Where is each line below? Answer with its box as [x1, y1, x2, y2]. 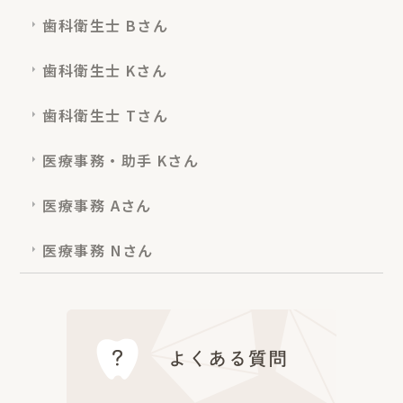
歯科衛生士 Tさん [42, 104, 169, 127]
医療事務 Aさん [42, 194, 152, 217]
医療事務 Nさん [42, 239, 154, 262]
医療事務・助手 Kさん [42, 149, 200, 172]
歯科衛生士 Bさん [42, 14, 169, 37]
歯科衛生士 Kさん [42, 59, 168, 82]
